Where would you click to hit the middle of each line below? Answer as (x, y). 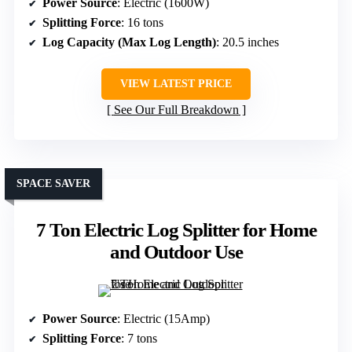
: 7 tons (139, 338)
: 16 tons (142, 22)
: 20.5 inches (247, 42)
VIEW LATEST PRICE (176, 83)
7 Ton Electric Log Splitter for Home (176, 229)
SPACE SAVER (53, 183)
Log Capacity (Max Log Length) (129, 42)
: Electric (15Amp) (163, 318)
